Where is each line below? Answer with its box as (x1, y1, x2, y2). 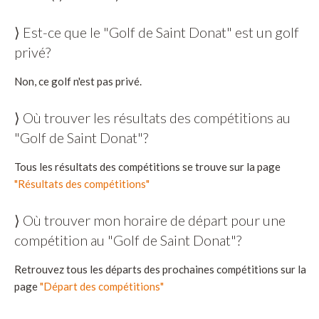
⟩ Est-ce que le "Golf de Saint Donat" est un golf (14, 23, 299, 41)
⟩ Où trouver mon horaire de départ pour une (14, 211, 286, 229)
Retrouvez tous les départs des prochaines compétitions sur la (14, 263, 306, 276)
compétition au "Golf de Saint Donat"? (14, 231, 241, 249)
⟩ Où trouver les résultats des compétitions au (14, 109, 291, 127)
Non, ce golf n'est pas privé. (14, 75, 142, 88)
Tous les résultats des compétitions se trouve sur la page (14, 160, 281, 174)
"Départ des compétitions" (40, 280, 164, 293)
